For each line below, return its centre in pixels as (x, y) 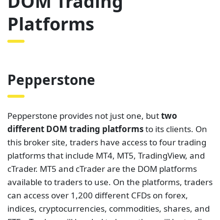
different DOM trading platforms (75, 129)
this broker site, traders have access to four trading (107, 142)
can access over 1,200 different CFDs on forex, (98, 195)
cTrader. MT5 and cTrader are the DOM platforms (102, 168)
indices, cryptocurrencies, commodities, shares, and (109, 208)
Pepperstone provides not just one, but (84, 115)
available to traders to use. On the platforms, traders (110, 182)
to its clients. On (175, 129)
